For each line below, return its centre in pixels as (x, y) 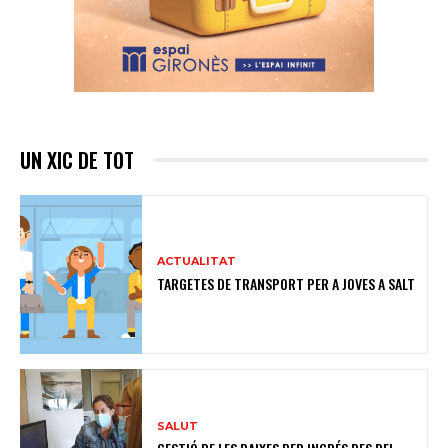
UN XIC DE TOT (77, 159)
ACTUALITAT (197, 260)
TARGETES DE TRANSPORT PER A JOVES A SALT (286, 283)
